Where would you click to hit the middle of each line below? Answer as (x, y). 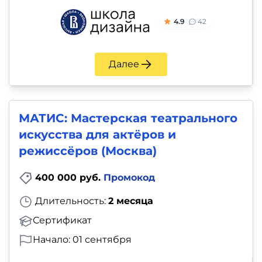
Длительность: (70, 201)
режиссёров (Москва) (88, 151)
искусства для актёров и (97, 134)
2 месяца (131, 201)
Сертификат (62, 220)
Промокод (129, 177)
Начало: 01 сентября (82, 240)
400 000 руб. (69, 177)
